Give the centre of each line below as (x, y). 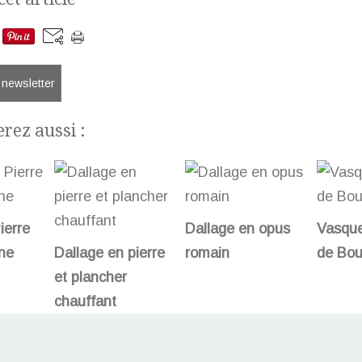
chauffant (85, 302)
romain (207, 253)
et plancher (90, 278)
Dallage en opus (238, 229)
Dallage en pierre (109, 253)
